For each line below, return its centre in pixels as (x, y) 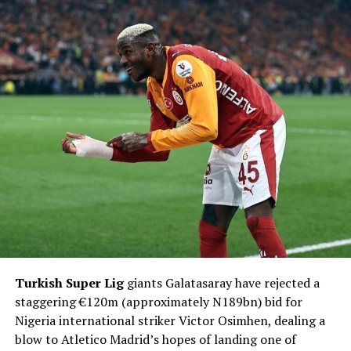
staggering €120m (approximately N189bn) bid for (158, 302)
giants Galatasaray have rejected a (221, 283)
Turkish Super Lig (69, 283)
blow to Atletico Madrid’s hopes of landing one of (155, 340)
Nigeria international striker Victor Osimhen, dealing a (170, 321)
